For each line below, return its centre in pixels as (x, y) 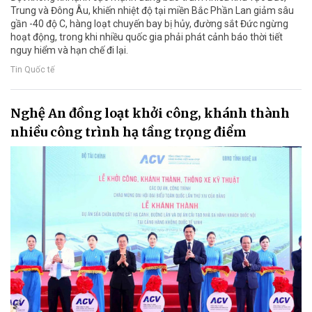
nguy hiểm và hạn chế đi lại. (69, 50)
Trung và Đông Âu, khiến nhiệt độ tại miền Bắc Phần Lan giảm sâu (152, 11)
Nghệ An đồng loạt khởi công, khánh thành (150, 114)
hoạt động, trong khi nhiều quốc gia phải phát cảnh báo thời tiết (147, 37)
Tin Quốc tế (32, 69)
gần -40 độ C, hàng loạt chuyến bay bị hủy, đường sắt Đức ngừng (149, 24)
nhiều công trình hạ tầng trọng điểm (128, 132)
